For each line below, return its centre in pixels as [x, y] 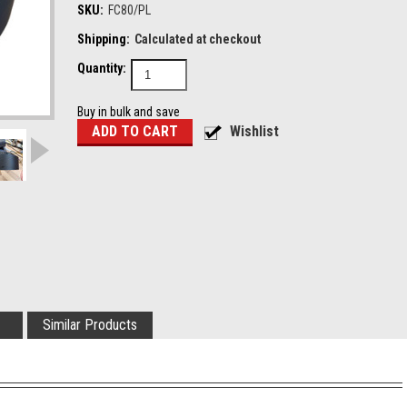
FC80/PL [129, 10]
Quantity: [102, 68]
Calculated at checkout [198, 39]
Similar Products [90, 325]
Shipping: [104, 39]
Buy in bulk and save [129, 112]
